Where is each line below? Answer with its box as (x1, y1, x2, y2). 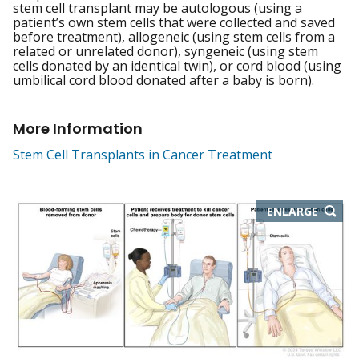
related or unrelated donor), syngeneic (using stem (13, 42, 318, 61)
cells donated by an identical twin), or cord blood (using (13, 57, 341, 75)
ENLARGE (266, 203, 318, 219)
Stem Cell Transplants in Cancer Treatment (13, 146, 272, 164)
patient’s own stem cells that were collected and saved (13, 14, 335, 32)
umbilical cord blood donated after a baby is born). (13, 71, 314, 90)
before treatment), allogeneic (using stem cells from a (13, 28, 335, 46)
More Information (13, 119, 143, 139)
